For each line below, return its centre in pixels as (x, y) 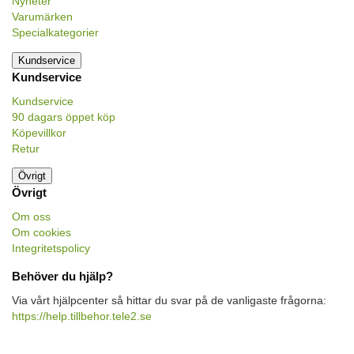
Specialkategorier (55, 33)
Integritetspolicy (51, 249)
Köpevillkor (39, 132)
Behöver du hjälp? (62, 276)
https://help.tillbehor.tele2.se (82, 316)
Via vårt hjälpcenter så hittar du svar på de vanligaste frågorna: (169, 300)
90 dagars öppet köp (64, 117)
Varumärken (42, 17)
